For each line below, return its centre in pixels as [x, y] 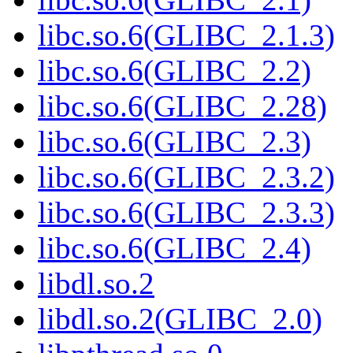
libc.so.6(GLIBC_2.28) [182, 106]
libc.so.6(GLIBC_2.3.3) [186, 213]
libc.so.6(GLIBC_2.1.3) [186, 35]
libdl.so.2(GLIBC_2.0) [180, 319]
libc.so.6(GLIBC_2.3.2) [186, 177]
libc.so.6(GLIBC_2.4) [175, 248]
